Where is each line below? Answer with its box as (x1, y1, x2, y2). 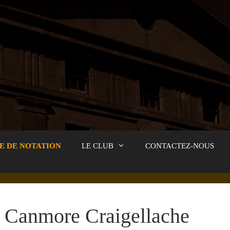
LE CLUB (81, 142, 113, 150)
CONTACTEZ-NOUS (145, 142, 214, 150)
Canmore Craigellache (5, 204, 189, 227)
